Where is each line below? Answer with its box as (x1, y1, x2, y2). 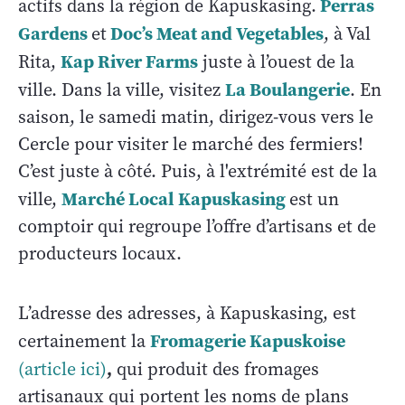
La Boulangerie (225, 76, 350, 102)
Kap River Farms (61, 48, 198, 74)
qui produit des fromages (112, 356, 319, 381)
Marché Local (61, 185, 174, 212)
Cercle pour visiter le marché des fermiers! (18, 131, 363, 156)
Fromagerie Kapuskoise (150, 327, 345, 353)
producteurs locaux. (18, 240, 186, 266)
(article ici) (18, 356, 107, 381)
